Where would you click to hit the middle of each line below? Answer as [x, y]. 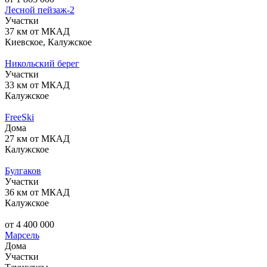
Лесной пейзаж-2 [40, 10]
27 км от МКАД [37, 138]
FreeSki [19, 117]
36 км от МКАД [37, 192]
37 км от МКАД [37, 31]
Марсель [22, 235]
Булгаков [23, 170]
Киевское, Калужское [48, 42]
